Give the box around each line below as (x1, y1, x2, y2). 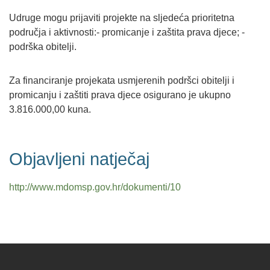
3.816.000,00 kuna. (9, 104, 91, 115)
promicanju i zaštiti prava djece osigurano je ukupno (9, 90, 231, 101)
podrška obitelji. (9, 42, 77, 52)
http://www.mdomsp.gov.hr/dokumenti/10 (9, 182, 181, 193)
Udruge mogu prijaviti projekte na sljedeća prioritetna (9, 13, 234, 24)
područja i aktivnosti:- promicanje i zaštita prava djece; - (9, 27, 245, 38)
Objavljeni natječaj (9, 149, 149, 169)
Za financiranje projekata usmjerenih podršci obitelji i (9, 75, 234, 86)
